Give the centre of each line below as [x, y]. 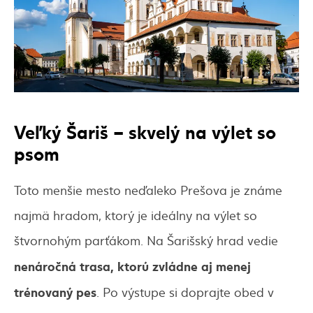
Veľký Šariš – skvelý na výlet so [145, 130]
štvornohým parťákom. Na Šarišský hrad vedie [146, 240]
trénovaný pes [55, 291]
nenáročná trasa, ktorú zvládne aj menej [132, 265]
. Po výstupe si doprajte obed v [185, 291]
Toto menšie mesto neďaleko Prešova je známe [148, 189]
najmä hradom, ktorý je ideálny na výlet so [136, 214]
